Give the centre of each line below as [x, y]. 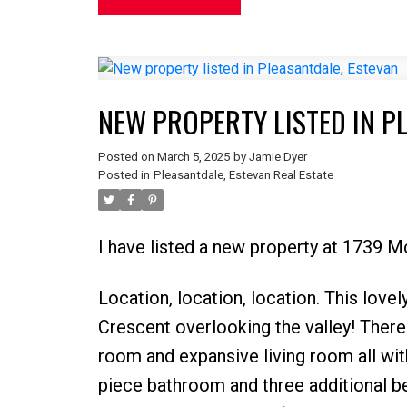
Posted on [127, 157]
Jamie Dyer [278, 157]
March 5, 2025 [193, 157]
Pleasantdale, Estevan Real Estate [243, 175]
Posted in [124, 175]
